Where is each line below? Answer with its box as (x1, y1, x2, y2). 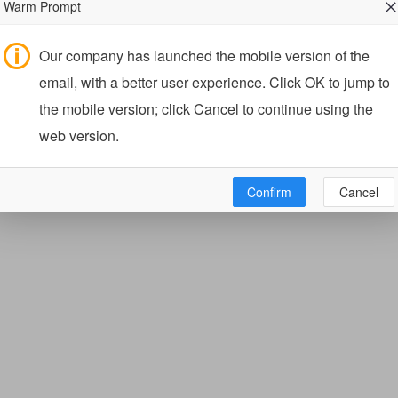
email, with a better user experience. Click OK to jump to (39, 71, 390, 92)
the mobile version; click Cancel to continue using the (39, 98, 373, 119)
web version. (39, 124, 119, 146)
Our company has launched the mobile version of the (39, 44, 370, 66)
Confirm (247, 182, 291, 201)
